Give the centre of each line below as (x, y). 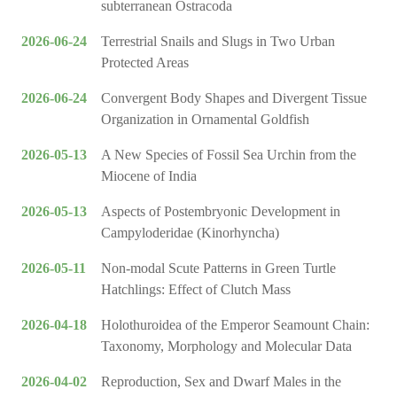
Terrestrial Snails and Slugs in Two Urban (218, 42)
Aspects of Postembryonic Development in (221, 212)
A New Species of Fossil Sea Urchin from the (229, 155)
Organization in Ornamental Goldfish (205, 120)
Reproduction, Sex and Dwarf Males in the (221, 382)
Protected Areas (145, 63)
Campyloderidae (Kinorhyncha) (190, 233)
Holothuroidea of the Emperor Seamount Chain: (235, 325)
